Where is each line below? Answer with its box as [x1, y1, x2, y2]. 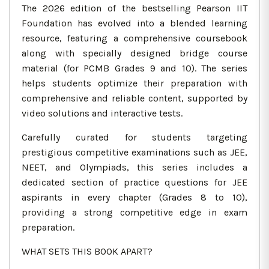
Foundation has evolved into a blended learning [22, 17, 247, 29]
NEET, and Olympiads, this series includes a [22, 162, 247, 174]
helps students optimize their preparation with [22, 77, 247, 89]
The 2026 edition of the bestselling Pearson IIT [22, 2, 247, 14]
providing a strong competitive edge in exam [22, 207, 247, 219]
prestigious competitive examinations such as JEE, [22, 147, 247, 159]
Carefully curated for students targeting [22, 131, 247, 144]
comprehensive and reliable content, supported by [22, 92, 247, 104]
